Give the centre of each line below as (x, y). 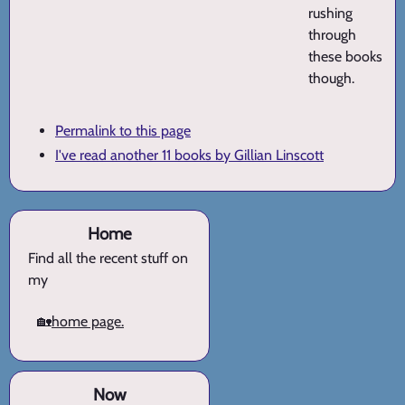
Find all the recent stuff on (108, 259)
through (332, 35)
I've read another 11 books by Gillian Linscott (189, 155)
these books (345, 57)
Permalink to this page (123, 131)
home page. (88, 322)
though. (331, 79)
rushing (330, 14)
